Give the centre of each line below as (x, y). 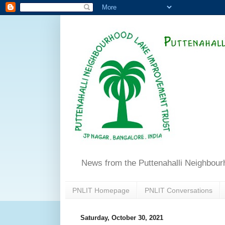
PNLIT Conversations (179, 190)
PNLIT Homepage (101, 190)
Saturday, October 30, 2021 (122, 218)
